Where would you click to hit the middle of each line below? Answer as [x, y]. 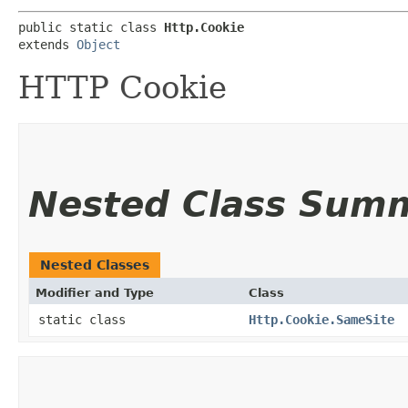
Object [98, 44]
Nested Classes [95, 265]
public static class [91, 27]
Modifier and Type [95, 292]
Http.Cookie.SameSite [321, 319]
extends [47, 44]
